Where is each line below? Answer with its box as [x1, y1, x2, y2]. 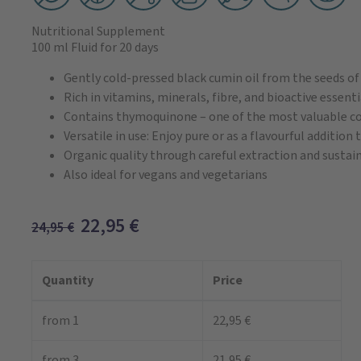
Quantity [42, 272, 93, 289]
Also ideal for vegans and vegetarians [64, 166, 268, 184]
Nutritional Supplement [31, 23, 165, 40]
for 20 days [98, 39, 159, 56]
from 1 [42, 312, 79, 330]
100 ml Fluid [31, 39, 98, 56]
